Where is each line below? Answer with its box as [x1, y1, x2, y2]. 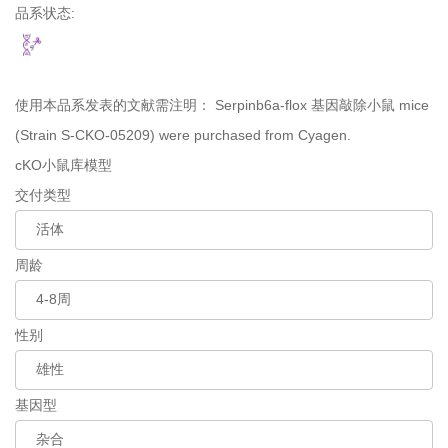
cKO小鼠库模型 [15, 157, 112, 173]
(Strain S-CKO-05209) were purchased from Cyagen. [15, 127, 351, 143]
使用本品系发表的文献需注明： [15, 97, 215, 113]
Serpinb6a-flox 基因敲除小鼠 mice [215, 97, 429, 113]
